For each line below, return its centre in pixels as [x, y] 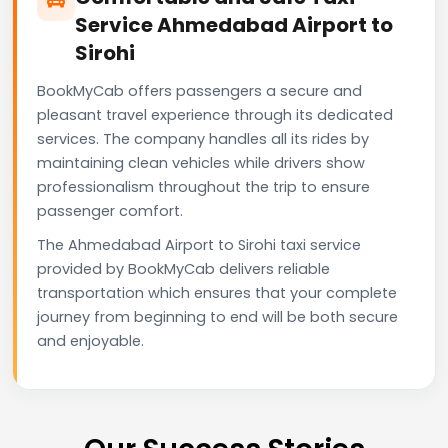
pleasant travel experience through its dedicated [215, 114]
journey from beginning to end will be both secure [217, 316]
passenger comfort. [110, 210]
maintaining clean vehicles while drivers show [201, 162]
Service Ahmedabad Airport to [234, 24]
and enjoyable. [90, 340]
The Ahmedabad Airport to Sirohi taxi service [199, 244]
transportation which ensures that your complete [217, 292]
